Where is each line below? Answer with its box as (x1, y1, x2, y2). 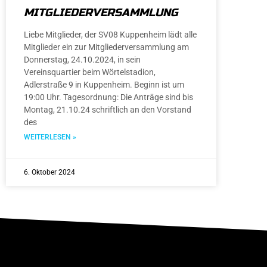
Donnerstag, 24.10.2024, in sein (24, 55, 141, 65)
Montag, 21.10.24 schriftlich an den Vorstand (24, 105, 191, 115)
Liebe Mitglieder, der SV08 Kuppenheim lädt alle (24, 30, 197, 40)
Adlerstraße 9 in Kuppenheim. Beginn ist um (24, 80, 184, 90)
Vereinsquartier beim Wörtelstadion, (24, 67, 156, 77)
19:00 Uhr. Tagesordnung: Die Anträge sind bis (24, 92, 193, 103)
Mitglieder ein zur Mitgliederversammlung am (24, 42, 189, 52)
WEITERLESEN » (24, 133, 76, 142)
